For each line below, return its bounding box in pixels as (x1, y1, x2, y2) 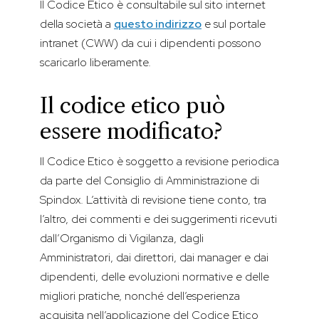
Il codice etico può (40, 93, 225, 120)
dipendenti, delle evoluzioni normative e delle (40, 269, 269, 285)
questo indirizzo (114, 16, 202, 32)
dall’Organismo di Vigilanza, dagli (40, 231, 204, 246)
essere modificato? (40, 118, 222, 145)
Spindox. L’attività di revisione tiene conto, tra (40, 192, 266, 208)
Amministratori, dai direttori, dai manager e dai (40, 250, 268, 266)
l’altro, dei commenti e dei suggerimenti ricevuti (40, 211, 277, 227)
